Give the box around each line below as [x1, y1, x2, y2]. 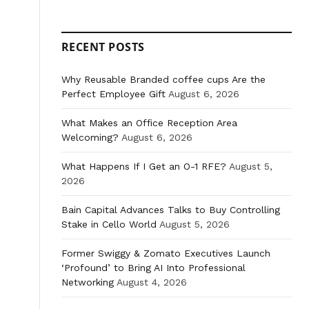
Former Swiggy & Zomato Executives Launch [61, 248, 270, 259]
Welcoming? [61, 132, 119, 143]
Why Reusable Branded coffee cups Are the [61, 74, 266, 86]
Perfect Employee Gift [61, 88, 166, 100]
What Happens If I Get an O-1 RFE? [61, 161, 226, 172]
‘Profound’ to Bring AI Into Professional [61, 262, 246, 274]
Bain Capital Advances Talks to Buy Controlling [61, 204, 280, 216]
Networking [61, 277, 114, 288]
